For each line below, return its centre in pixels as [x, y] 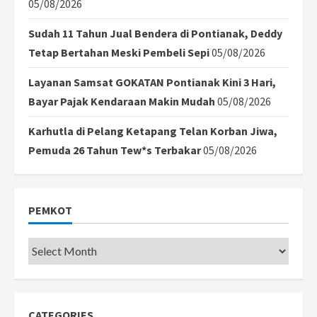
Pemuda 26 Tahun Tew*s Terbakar [115, 150]
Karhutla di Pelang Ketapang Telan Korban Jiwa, [153, 131]
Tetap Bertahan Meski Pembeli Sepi [119, 52]
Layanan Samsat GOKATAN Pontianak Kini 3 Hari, [152, 82]
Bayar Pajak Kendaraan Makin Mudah [122, 101]
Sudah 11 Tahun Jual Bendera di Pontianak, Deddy [155, 33]
